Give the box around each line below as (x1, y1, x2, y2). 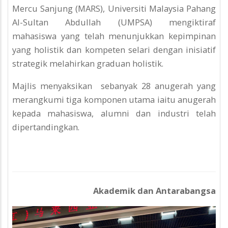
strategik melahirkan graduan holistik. (12, 58, 165, 70)
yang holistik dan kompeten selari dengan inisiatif (12, 44, 216, 56)
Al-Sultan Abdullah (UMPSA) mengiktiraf (12, 16, 216, 28)
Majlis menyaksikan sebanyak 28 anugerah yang (12, 79, 216, 92)
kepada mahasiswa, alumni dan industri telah (12, 107, 216, 119)
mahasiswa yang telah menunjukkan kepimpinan (12, 30, 216, 42)
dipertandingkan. (12, 121, 81, 133)
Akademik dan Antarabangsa (93, 185, 216, 197)
